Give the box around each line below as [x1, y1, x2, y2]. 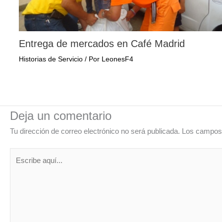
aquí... [9, 161, 29, 170]
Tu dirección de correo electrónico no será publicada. [10, 126, 180, 135]
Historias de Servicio [18, 55, 83, 63]
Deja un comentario [10, 109, 111, 122]
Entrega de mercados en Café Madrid [18, 38, 185, 50]
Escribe [9, 149, 34, 158]
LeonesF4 [101, 55, 133, 63]
